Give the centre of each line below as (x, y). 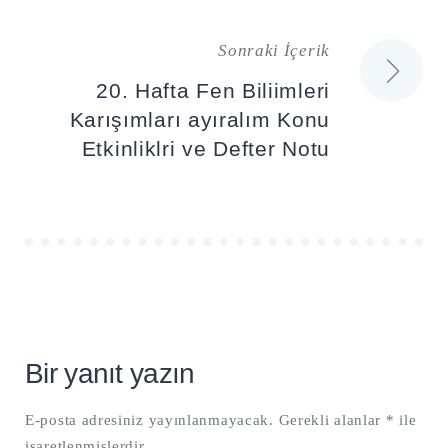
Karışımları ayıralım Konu (199, 120)
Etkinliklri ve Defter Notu (205, 149)
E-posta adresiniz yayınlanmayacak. (149, 420)
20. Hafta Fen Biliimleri (213, 91)
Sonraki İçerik (274, 51)
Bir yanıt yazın (110, 374)
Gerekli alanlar (332, 420)
